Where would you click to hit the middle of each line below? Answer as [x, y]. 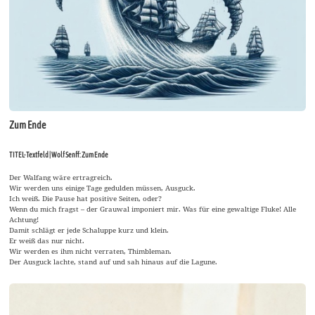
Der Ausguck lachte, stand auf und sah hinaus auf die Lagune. [114, 262]
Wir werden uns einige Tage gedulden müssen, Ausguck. [103, 188]
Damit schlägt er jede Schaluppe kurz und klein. [89, 230]
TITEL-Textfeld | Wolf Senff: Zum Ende [59, 155]
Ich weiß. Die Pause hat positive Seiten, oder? [86, 199]
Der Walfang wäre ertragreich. [61, 178]
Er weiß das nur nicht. [47, 241]
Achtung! [24, 220]
